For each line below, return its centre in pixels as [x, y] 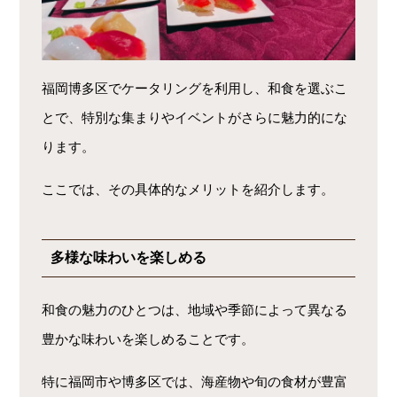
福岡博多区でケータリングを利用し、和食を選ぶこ [195, 88]
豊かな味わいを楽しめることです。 [148, 339]
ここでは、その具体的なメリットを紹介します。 [188, 189]
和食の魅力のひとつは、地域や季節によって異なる [195, 309]
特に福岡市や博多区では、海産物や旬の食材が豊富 [195, 381]
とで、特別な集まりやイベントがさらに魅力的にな [195, 117]
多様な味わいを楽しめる [129, 257]
